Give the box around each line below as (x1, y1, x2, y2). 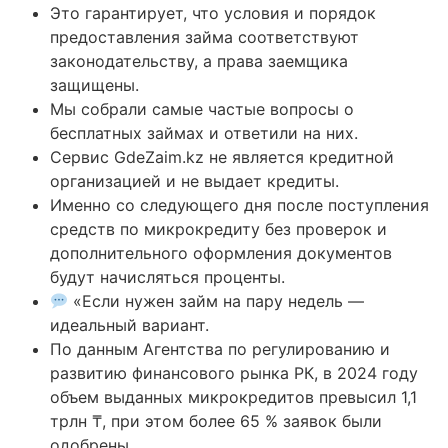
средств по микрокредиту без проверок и (50, 218, 387, 239)
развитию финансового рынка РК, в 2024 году (50, 362, 418, 383)
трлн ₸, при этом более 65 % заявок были (50, 410, 382, 431)
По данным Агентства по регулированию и (50, 338, 390, 359)
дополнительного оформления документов (50, 242, 392, 263)
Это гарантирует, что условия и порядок (50, 2, 376, 23)
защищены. (50, 74, 139, 95)
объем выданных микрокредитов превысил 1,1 (50, 386, 417, 407)
